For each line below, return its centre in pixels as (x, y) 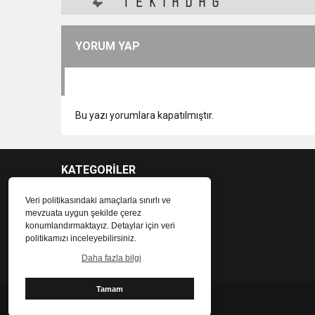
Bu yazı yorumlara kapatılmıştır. (144, 115)
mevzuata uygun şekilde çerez (83, 213)
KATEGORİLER (98, 169)
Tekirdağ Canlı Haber (107, 303)
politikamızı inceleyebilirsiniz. (81, 238)
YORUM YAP (108, 46)
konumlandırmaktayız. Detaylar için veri (100, 225)
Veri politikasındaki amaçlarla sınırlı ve (98, 200)
